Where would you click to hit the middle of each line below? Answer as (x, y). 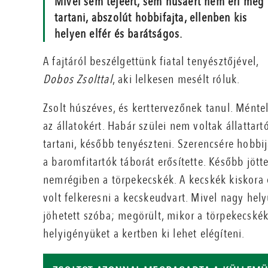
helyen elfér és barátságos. (119, 34)
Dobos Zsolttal (78, 80)
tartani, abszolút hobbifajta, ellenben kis (151, 18)
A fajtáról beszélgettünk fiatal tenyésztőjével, (151, 62)
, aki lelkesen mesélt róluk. (176, 80)
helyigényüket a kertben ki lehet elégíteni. (144, 234)
